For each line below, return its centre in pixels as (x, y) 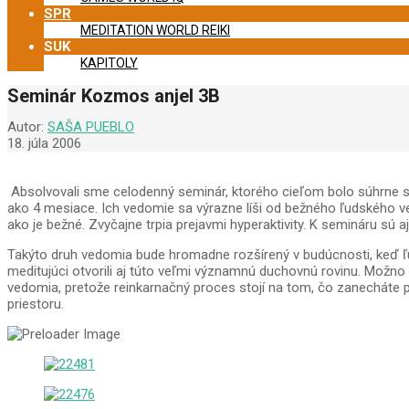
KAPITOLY (109, 63)
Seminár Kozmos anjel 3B (114, 96)
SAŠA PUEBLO (91, 127)
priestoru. (36, 304)
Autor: (26, 127)
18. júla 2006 (44, 144)
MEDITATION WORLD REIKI (155, 30)
